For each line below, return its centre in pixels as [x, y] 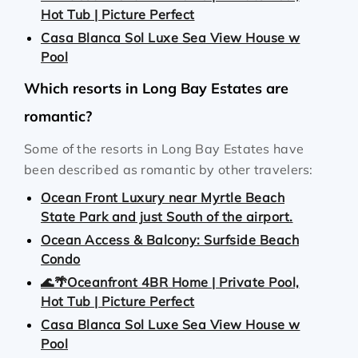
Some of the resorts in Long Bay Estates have [164, 149]
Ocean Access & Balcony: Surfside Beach [170, 240]
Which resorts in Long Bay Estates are [156, 88]
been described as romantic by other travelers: [169, 169]
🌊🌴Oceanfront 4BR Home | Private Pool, [170, 282]
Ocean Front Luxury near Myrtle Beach [163, 197]
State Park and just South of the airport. [167, 217]
